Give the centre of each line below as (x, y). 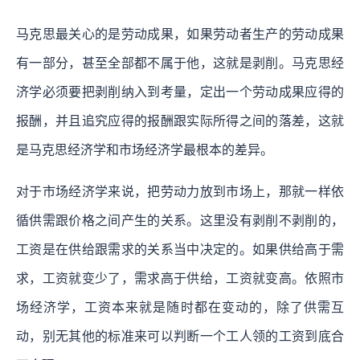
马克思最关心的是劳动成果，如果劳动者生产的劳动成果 (180, 34)
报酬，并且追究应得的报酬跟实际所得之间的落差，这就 (180, 121)
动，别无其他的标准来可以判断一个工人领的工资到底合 (180, 336)
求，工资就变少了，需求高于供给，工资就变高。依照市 (180, 278)
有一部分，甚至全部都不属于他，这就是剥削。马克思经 (180, 63)
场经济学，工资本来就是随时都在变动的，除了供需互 (180, 307)
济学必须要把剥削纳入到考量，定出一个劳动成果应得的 (180, 92)
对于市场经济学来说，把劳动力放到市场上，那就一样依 (180, 191)
